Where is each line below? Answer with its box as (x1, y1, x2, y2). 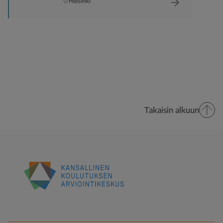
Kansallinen (24, 190, 64, 200)
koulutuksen (24, 201, 67, 211)
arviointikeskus (24, 212, 76, 222)
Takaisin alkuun (144, 105, 199, 115)
